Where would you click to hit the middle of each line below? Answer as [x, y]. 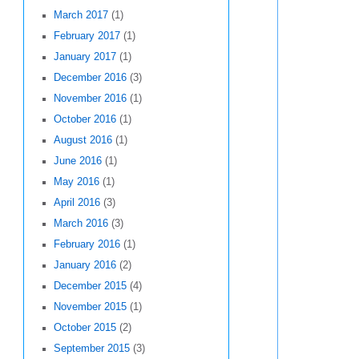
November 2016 [90, 99]
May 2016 [76, 182]
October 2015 [85, 328]
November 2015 [90, 307]
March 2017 [81, 16]
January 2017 [85, 57]
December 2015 [90, 286]
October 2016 [85, 120]
